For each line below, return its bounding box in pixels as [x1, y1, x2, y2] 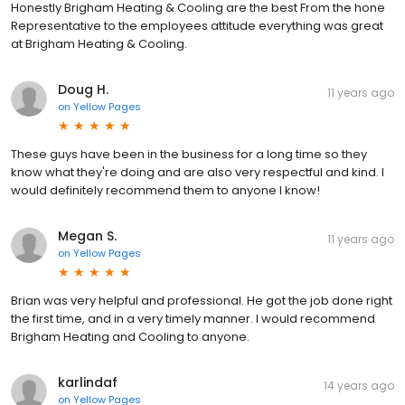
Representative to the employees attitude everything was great [11, 16, 383, 34]
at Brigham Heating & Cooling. [11, 34, 187, 52]
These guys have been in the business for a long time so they [11, 145, 367, 163]
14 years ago [324, 377, 394, 393]
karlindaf [58, 372, 118, 391]
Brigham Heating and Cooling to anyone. [11, 327, 250, 345]
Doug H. [58, 80, 108, 99]
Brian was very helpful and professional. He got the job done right [11, 291, 392, 309]
